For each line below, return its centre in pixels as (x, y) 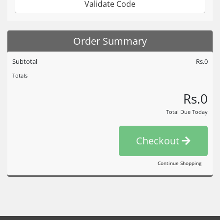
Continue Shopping (179, 163)
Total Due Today (187, 112)
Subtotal (25, 61)
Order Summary (110, 41)
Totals (20, 75)
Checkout (159, 141)
